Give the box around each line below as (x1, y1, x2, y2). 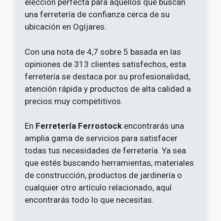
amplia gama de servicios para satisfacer (25, 133, 178, 144)
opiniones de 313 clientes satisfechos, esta (25, 59, 186, 69)
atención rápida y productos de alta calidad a (25, 83, 191, 94)
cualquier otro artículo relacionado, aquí (25, 183, 172, 193)
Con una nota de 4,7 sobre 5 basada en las (25, 46, 181, 57)
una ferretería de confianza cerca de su (25, 9, 170, 20)
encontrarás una (122, 121, 184, 131)
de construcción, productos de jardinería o (25, 170, 182, 181)
